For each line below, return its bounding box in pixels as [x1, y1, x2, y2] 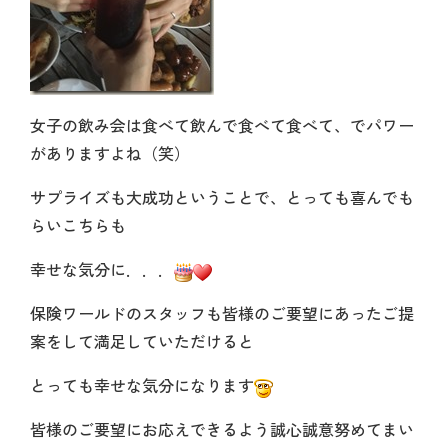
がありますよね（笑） [30, 141, 190, 166]
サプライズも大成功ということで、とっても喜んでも [30, 185, 414, 210]
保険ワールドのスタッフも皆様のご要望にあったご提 [30, 301, 414, 326]
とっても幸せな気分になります [30, 373, 254, 398]
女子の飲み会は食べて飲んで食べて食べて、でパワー [30, 113, 414, 138]
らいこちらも [30, 213, 126, 238]
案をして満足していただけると [30, 329, 254, 354]
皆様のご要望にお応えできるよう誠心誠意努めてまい [30, 417, 414, 442]
